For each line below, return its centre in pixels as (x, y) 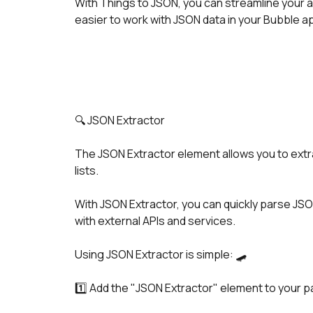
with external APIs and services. (155, 221)
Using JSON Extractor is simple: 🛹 (161, 254)
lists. (87, 170)
